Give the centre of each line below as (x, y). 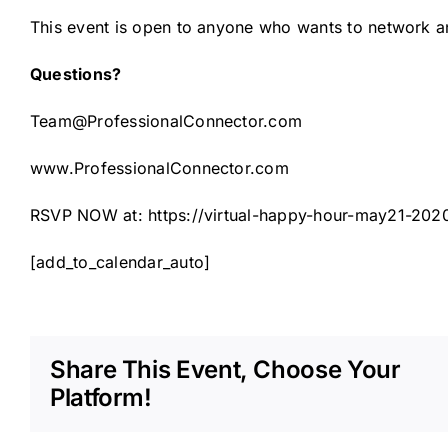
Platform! (100, 398)
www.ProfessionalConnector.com (159, 168)
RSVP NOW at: (89, 215)
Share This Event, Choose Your (225, 370)
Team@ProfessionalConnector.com (166, 121)
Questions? (75, 74)
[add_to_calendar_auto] (120, 262)
